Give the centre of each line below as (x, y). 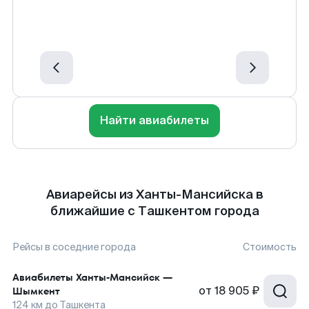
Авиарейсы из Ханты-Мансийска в (154, 195)
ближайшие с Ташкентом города (154, 211)
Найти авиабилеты (154, 120)
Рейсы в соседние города (74, 247)
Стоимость (270, 247)
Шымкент (36, 291)
